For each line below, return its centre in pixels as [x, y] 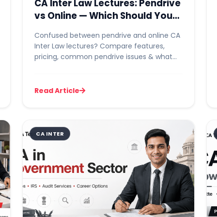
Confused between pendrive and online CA [107, 35]
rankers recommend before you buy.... [99, 67]
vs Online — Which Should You [103, 16]
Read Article [57, 91]
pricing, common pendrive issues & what [103, 57]
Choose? [55, 28]
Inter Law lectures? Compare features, [100, 46]
